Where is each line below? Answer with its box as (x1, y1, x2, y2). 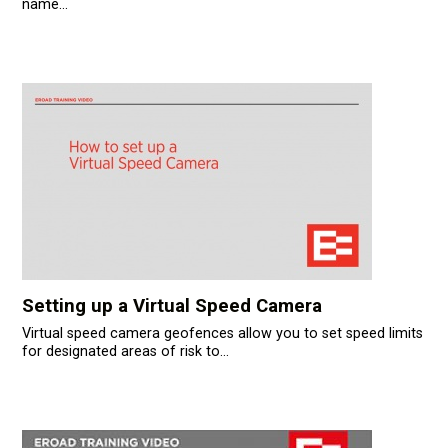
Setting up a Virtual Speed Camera (21, 295, 322, 318)
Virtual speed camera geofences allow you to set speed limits (21, 325, 423, 343)
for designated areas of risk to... (21, 343, 229, 361)
